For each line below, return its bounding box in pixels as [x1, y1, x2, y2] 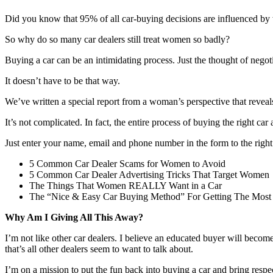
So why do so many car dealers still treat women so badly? [5, 34, 230, 44]
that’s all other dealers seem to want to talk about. [5, 243, 193, 254]
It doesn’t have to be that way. [5, 75, 120, 86]
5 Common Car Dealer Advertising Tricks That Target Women [29, 169, 269, 180]
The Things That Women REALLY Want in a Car [29, 180, 222, 191]
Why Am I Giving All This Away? [5, 211, 143, 222]
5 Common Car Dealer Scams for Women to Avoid [29, 158, 225, 169]
